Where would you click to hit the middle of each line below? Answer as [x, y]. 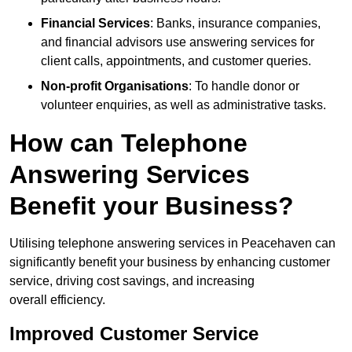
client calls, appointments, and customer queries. [176, 61]
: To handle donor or [244, 86]
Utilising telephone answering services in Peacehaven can [172, 244]
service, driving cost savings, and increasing [132, 281]
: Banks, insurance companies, [235, 24]
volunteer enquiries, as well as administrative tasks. [183, 105]
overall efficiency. [57, 300]
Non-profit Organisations [115, 86]
